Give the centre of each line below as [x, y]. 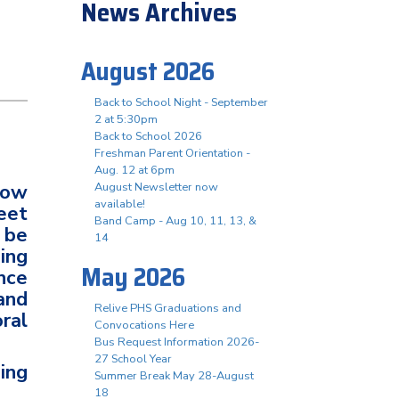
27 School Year [133, 359]
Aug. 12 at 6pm [134, 170]
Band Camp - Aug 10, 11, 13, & [175, 221]
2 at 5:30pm [126, 119]
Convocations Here [144, 325]
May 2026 [133, 277]
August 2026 [148, 71]
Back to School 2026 [148, 136]
